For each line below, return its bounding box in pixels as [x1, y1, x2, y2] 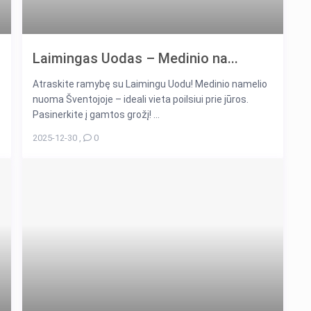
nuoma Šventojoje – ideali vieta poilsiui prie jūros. [33, 93, 249, 105]
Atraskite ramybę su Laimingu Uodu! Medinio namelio [33, 78, 267, 90]
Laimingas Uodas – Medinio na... [33, 49, 238, 67]
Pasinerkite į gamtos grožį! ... [33, 108, 160, 120]
